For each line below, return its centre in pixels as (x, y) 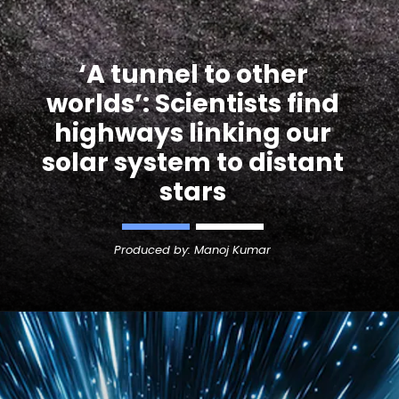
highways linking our (193, 132)
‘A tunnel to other (193, 73)
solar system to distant (193, 162)
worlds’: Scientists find (193, 103)
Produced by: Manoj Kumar (193, 249)
